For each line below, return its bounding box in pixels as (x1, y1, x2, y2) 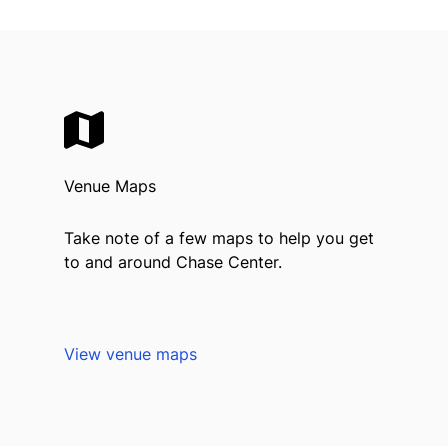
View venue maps (64, 343, 197, 364)
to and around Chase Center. (64, 251, 282, 272)
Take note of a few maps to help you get (64, 227, 374, 248)
